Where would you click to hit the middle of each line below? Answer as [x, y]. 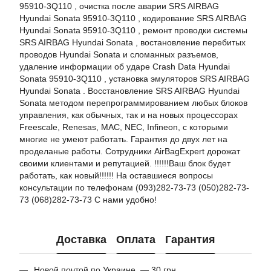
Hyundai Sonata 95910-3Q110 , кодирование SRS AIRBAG [133, 18]
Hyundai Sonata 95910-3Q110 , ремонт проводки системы [133, 30]
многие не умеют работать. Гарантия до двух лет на [123, 139]
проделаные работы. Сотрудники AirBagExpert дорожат [130, 151]
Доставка [81, 239]
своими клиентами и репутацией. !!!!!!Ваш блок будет [125, 163]
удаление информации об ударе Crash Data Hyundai [125, 67]
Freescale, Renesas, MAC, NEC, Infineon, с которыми [124, 127]
